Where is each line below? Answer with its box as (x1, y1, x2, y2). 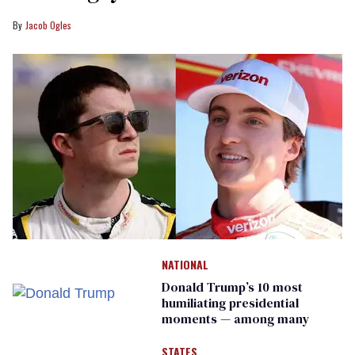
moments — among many (161, 310, 310, 327)
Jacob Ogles (25, 18, 71, 32)
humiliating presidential (161, 294, 299, 311)
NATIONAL (161, 256, 208, 273)
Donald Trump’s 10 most (161, 278, 303, 296)
